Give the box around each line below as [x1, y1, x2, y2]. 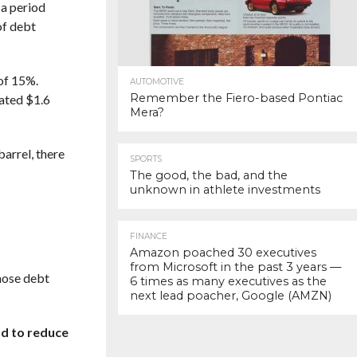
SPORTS [130, 154, 162, 164]
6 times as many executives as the [130, 274, 327, 288]
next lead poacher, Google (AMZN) [130, 288, 331, 303]
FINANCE [130, 231, 167, 241]
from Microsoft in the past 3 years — [130, 260, 341, 274]
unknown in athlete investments [130, 182, 320, 197]
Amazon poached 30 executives [130, 245, 316, 260]
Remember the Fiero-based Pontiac [130, 91, 343, 105]
